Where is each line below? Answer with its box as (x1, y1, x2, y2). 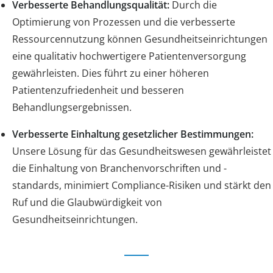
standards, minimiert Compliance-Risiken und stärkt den (12, 178, 271, 192)
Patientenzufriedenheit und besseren (12, 83, 184, 97)
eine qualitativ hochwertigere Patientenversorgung (12, 49, 246, 63)
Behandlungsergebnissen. (12, 100, 132, 114)
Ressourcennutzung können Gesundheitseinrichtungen (12, 32, 268, 46)
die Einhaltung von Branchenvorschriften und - (12, 161, 227, 175)
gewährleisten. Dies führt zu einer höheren (12, 66, 209, 80)
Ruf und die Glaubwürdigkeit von (12, 195, 162, 209)
